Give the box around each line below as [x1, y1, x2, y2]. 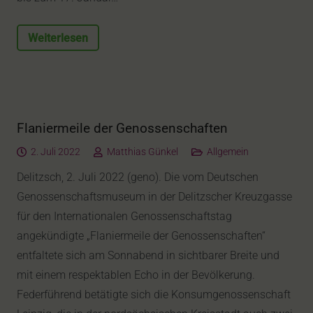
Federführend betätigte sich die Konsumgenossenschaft [17, 288, 291, 302]
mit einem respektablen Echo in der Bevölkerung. [17, 268, 255, 282]
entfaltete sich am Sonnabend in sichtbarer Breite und [17, 249, 279, 263]
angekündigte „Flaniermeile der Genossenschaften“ [17, 229, 265, 243]
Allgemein [206, 146, 249, 159]
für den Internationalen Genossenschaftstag [17, 210, 232, 224]
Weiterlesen [28, 31, 88, 45]
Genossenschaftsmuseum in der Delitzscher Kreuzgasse [17, 190, 292, 204]
